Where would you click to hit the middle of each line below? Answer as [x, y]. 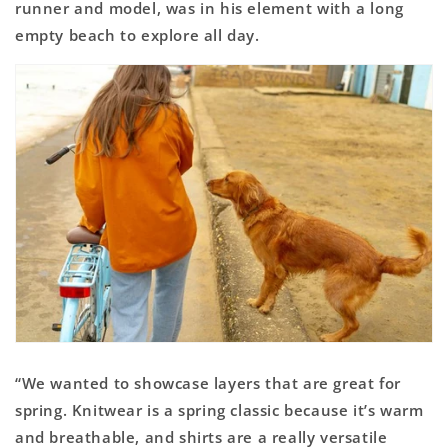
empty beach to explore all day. [137, 34]
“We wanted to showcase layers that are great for [208, 383]
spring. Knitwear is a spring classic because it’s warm [219, 410]
